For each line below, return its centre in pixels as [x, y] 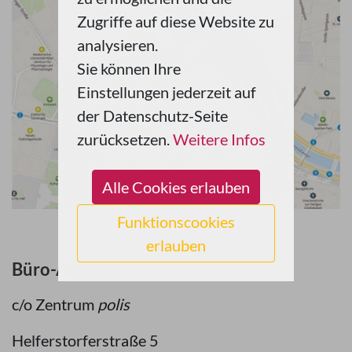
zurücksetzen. [125, 139]
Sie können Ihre [129, 68]
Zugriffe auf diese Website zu [176, 21]
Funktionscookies [176, 221]
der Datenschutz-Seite [152, 115]
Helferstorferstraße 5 [85, 341]
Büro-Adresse [66, 269]
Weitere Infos [219, 139]
